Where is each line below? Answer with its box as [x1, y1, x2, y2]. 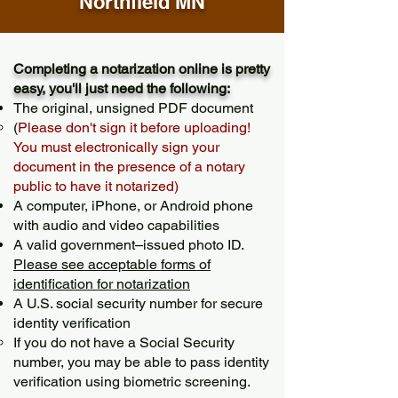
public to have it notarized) [13, 178, 179, 195]
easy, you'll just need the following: [13, 80, 230, 97]
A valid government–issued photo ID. [13, 236, 243, 253]
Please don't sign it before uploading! [18, 119, 251, 136]
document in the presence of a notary [13, 158, 245, 175]
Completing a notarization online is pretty [13, 60, 270, 77]
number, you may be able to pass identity [13, 354, 269, 370]
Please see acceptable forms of [13, 256, 211, 273]
